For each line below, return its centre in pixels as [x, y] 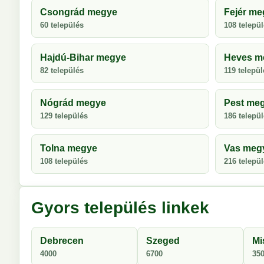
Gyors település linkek [120, 208]
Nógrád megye [73, 103]
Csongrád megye [79, 12]
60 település [62, 25]
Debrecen [62, 241]
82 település [62, 70]
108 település [64, 161]
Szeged [163, 241]
